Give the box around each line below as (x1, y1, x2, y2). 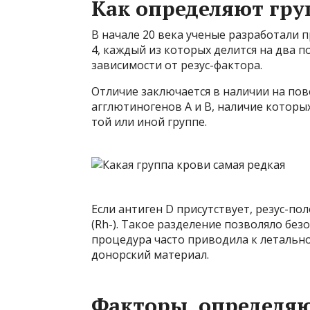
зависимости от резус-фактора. (91, 57, 262, 73)
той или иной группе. (91, 114, 207, 130)
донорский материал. (91, 247, 209, 263)
